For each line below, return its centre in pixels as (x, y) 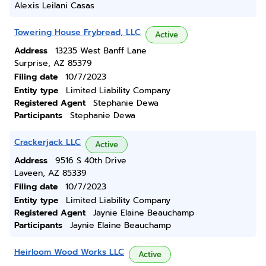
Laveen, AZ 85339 (50, 173)
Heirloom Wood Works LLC (69, 252)
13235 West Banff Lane (101, 51)
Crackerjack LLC (47, 142)
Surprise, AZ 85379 (53, 63)
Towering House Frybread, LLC (77, 32)
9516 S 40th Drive (91, 161)
